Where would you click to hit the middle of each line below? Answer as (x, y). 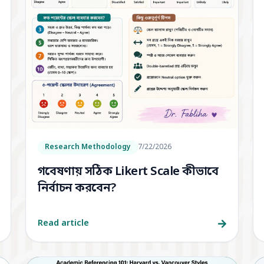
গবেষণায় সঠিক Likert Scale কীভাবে (128, 172)
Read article (63, 223)
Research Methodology (88, 147)
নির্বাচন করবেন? (77, 188)
